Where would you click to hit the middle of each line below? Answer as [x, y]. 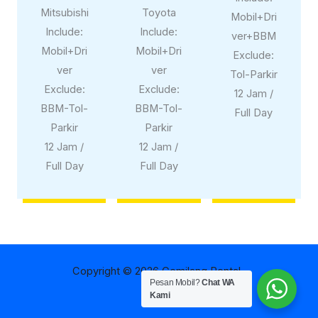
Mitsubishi [64, 13]
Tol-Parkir [253, 74]
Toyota [159, 13]
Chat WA [218, 283]
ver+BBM [253, 36]
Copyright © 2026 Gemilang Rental [156, 271]
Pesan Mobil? [176, 283]
